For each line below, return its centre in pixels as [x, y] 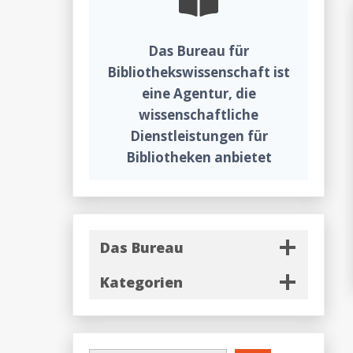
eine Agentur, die [199, 94]
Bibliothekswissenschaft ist [199, 72]
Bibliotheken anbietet [199, 158]
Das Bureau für [199, 51]
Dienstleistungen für [199, 136]
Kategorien [141, 282]
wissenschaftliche [199, 115]
